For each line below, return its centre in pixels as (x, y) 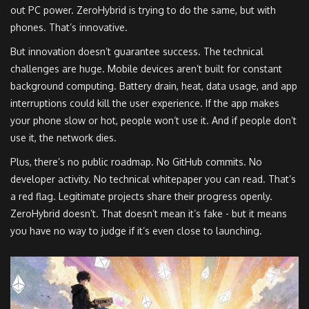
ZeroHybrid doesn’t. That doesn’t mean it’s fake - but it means (149, 214)
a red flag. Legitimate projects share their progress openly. (141, 197)
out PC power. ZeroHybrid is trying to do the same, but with (143, 10)
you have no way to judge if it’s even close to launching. (136, 231)
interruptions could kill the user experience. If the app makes (145, 103)
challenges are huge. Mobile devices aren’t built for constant (146, 69)
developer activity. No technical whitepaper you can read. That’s (153, 179)
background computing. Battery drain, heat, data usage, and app (154, 86)
